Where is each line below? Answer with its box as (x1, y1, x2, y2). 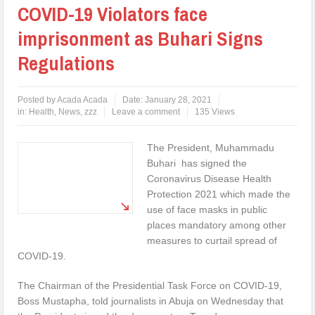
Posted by (18, 94, 58, 105)
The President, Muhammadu (147, 141, 275, 153)
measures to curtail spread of (147, 234, 278, 246)
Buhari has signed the (147, 157, 247, 169)
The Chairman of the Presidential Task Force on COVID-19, (18, 279, 283, 291)
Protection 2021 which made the (147, 188, 291, 200)
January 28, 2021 (145, 94, 212, 105)
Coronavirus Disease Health (147, 172, 272, 184)
